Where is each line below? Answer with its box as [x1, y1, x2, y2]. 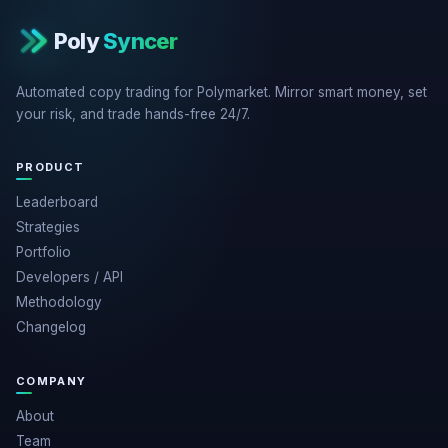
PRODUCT [16, 160, 85, 175]
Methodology [16, 294, 102, 311]
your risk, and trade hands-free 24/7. [16, 106, 250, 123]
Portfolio [16, 244, 71, 261]
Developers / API [16, 269, 123, 286]
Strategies [16, 219, 80, 236]
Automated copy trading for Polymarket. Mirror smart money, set [16, 84, 427, 101]
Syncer [103, 28, 178, 55]
